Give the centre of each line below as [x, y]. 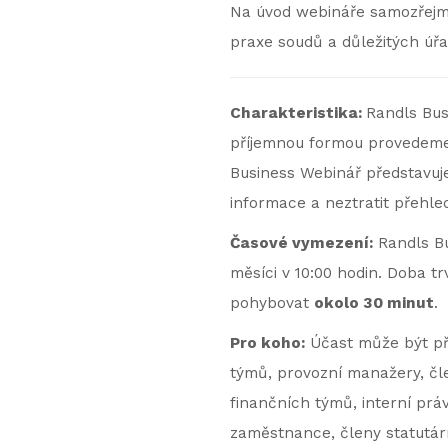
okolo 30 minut [373, 303]
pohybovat [271, 303]
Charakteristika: [297, 113]
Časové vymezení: [301, 243]
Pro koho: [267, 343]
